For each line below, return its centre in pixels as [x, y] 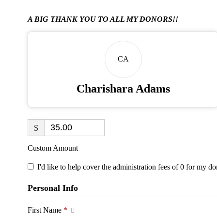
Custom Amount [53, 148]
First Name [46, 210]
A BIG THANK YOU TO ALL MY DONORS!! [103, 19]
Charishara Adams [123, 88]
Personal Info [53, 188]
